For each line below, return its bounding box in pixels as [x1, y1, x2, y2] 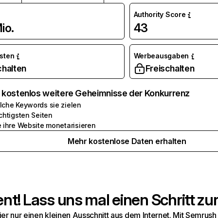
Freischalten [145, 63, 195, 73]
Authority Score [133, 10, 186, 18]
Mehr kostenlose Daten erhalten [67, 136, 186, 146]
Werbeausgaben [133, 52, 189, 60]
